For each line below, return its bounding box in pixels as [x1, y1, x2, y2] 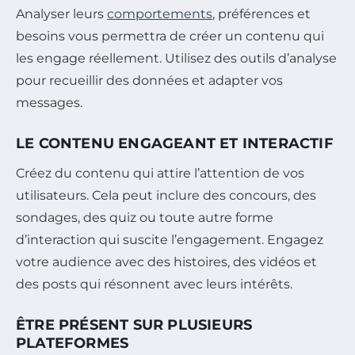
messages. [16, 95, 82, 111]
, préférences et [212, 6, 311, 22]
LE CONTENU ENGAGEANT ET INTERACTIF [16, 135, 334, 153]
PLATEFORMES [16, 334, 129, 353]
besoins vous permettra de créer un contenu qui [16, 29, 324, 44]
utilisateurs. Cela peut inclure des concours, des [16, 188, 316, 204]
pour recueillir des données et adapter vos [16, 73, 283, 89]
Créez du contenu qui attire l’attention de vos [16, 166, 304, 181]
